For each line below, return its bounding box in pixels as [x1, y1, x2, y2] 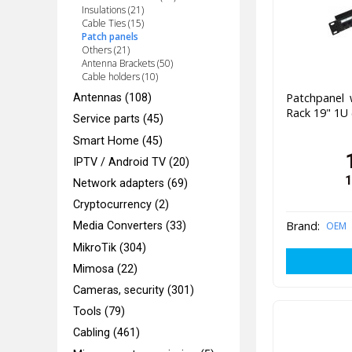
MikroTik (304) [73, 240, 147, 255]
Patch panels [81, 29, 138, 43]
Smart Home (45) [73, 134, 163, 148]
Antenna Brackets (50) [81, 56, 173, 70]
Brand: [285, 218, 320, 234]
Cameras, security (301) [73, 284, 195, 298]
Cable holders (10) [81, 69, 158, 83]
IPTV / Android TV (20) [73, 155, 190, 169]
